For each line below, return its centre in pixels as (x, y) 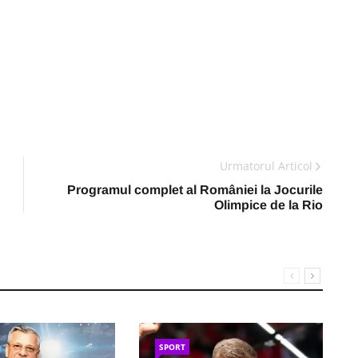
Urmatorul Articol (266, 166)
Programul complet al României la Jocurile (195, 190)
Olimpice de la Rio (268, 205)
